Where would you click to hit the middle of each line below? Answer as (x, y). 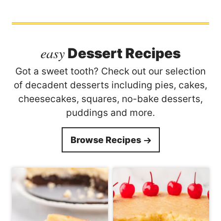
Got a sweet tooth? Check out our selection (110, 71)
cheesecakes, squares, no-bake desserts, (110, 99)
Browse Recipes (106, 140)
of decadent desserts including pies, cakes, (110, 85)
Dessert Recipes (123, 53)
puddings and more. (110, 112)
